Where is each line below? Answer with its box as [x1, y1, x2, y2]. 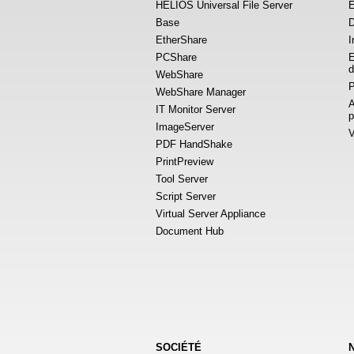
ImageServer [156, 121, 214, 134]
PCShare [156, 51, 197, 64]
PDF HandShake [156, 138, 232, 151]
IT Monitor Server [156, 104, 235, 116]
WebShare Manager [156, 86, 246, 99]
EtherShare [156, 34, 207, 47]
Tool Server [156, 173, 208, 186]
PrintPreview [156, 156, 213, 168]
